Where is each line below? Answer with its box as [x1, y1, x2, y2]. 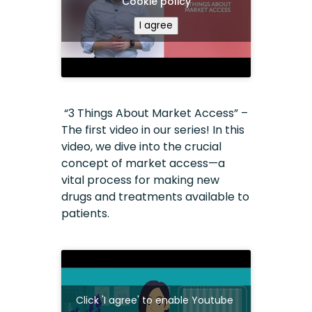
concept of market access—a [61, 155, 226, 171]
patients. [61, 205, 110, 221]
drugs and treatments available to [61, 188, 250, 205]
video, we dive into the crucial [61, 138, 222, 155]
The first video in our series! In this [61, 121, 245, 138]
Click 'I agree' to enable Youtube [76, 292, 236, 307]
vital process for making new [61, 171, 220, 188]
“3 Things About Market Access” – [61, 104, 249, 121]
